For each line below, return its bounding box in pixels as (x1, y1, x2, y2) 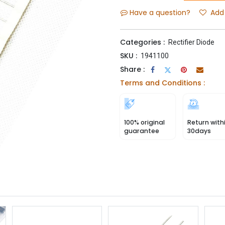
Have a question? (130, 8, 190, 18)
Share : (120, 64, 145, 74)
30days (187, 127, 211, 135)
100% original (124, 118, 165, 127)
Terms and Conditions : (120, 78, 205, 88)
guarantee (124, 127, 159, 135)
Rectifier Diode (168, 38, 214, 46)
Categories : (120, 37, 165, 47)
